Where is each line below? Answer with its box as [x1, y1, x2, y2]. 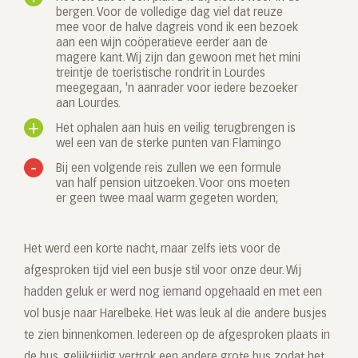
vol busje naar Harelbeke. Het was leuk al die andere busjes [24, 308, 327, 320]
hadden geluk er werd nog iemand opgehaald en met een [24, 287, 322, 299]
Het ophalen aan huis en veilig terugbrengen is [56, 123, 296, 135]
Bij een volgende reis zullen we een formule [56, 163, 281, 175]
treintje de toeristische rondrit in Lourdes [56, 68, 265, 80]
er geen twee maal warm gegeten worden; [56, 193, 278, 205]
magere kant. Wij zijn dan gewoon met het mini [56, 53, 300, 65]
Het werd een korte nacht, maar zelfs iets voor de [24, 244, 280, 256]
